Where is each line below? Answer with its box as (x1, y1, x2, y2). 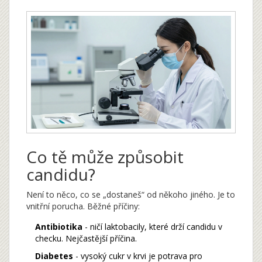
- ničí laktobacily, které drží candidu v (82, 220, 222, 232)
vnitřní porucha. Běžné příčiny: (26, 200, 140, 212)
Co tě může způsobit (26, 145, 184, 168)
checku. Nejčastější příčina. (35, 232, 137, 244)
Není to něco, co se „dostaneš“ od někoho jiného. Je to (26, 188, 235, 200)
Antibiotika (35, 220, 82, 232)
